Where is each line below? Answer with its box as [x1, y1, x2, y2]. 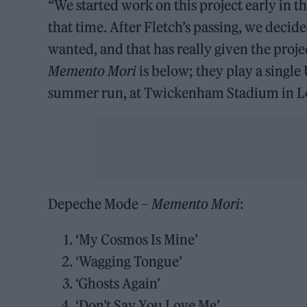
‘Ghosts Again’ [75, 275, 161, 293]
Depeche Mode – [48, 195, 152, 213]
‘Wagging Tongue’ [75, 253, 183, 271]
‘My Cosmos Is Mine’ [75, 231, 199, 249]
